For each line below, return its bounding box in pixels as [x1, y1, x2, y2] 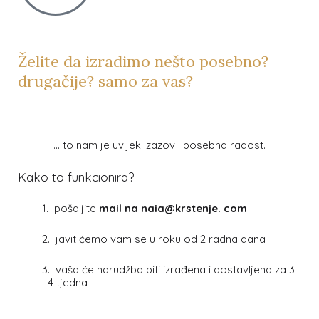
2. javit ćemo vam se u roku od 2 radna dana [39, 232, 266, 246]
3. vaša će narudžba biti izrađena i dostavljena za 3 [39, 263, 295, 277]
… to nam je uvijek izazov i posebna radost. [53, 138, 266, 152]
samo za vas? [98, 71, 193, 91]
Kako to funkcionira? [18, 169, 134, 185]
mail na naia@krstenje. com [99, 202, 247, 216]
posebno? [199, 51, 268, 71]
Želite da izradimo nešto [18, 51, 195, 71]
